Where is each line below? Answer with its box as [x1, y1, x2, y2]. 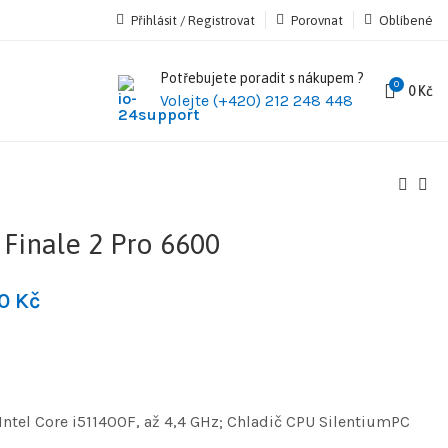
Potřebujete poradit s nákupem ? [160, 70, 364, 86]
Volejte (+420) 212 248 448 [160, 91, 353, 110]
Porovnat [291, 12, 343, 28]
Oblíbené [379, 12, 433, 28]
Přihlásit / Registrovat [131, 12, 255, 28]
